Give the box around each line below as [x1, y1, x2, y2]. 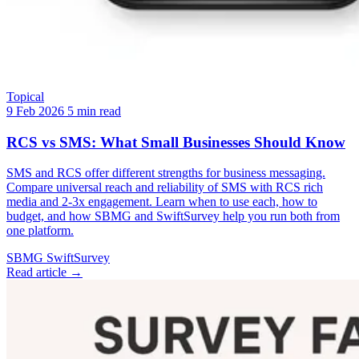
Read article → [6, 265, 83, 280]
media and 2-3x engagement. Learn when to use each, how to [6, 195, 317, 209]
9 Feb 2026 [6, 103, 64, 118]
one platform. [6, 224, 74, 238]
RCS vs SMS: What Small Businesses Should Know [6, 133, 345, 151]
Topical [6, 89, 44, 103]
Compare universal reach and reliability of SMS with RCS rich [6, 180, 323, 195]
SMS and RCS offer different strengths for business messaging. [6, 166, 325, 180]
